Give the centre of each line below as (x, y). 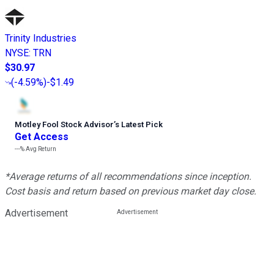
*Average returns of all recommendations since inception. (128, 177)
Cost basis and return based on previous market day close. (131, 191)
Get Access (42, 137)
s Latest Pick (139, 125)
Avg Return (40, 149)
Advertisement (36, 213)
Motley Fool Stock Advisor (64, 125)
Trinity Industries (41, 39)
